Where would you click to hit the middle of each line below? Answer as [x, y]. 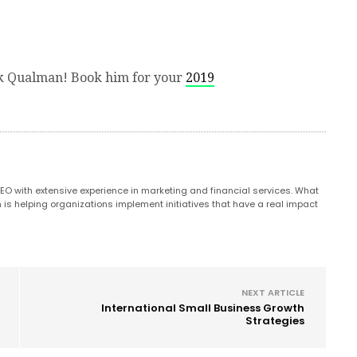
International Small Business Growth [203, 308]
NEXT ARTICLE [273, 292]
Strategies [275, 320]
